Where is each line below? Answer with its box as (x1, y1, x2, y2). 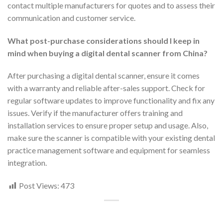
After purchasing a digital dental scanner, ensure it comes (7, 71, 200, 81)
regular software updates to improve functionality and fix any (7, 96, 215, 106)
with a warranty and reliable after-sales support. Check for (7, 83, 205, 93)
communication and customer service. (7, 12, 135, 22)
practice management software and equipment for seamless (7, 145, 210, 155)
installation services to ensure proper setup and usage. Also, (7, 120, 208, 130)
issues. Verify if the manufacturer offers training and (7, 108, 183, 118)
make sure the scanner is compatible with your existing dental (7, 133, 215, 143)
